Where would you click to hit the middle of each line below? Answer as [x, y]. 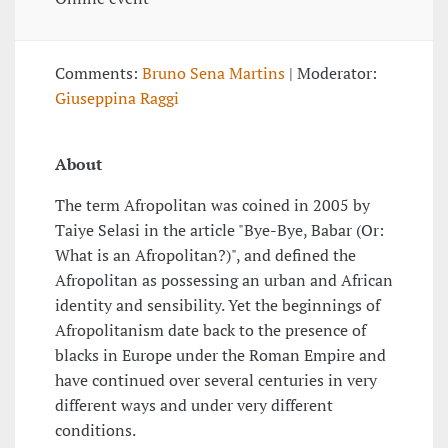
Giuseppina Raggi [117, 98]
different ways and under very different [194, 405]
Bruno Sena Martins [213, 73]
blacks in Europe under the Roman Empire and [220, 355]
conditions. [95, 430]
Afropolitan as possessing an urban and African [224, 280]
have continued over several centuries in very [216, 380]
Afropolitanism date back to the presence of [210, 330]
